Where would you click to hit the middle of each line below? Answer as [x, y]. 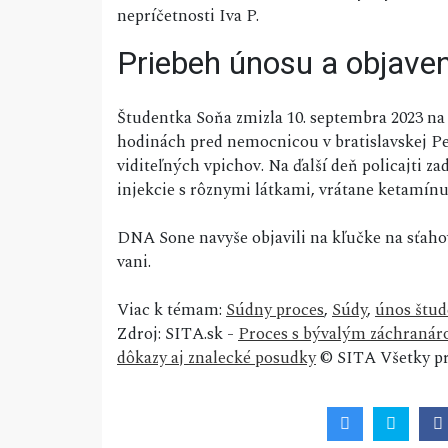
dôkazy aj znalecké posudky [216, 358]
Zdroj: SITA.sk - [177, 334]
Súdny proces [275, 310]
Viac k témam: [171, 310]
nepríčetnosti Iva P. [188, 16]
